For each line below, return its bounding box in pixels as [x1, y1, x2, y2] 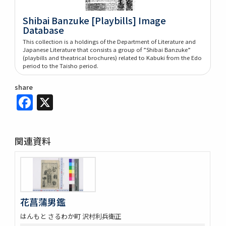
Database [23, 23, 65, 36]
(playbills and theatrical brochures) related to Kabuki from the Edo [23, 53, 202, 62]
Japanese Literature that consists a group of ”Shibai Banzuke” [23, 45, 191, 53]
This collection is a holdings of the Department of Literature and [23, 37, 196, 45]
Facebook [33, 88, 108, 111]
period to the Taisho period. [23, 61, 99, 70]
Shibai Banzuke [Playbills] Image [23, 13, 166, 27]
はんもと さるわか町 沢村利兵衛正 [20, 211, 122, 221]
